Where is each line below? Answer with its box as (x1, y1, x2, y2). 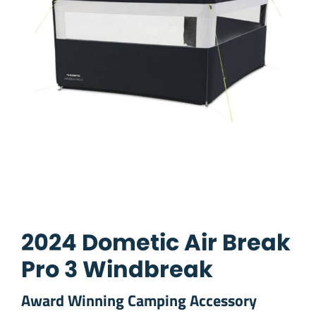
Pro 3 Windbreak (21, 253, 213, 286)
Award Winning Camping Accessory (21, 288, 257, 312)
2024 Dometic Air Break (21, 226, 291, 259)
